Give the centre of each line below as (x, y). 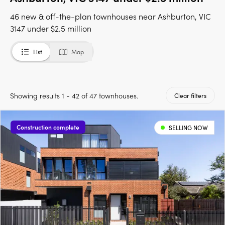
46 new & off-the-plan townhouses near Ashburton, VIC (110, 17)
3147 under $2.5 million (51, 29)
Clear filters (190, 96)
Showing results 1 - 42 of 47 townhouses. (74, 96)
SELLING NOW (188, 128)
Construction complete (48, 127)
